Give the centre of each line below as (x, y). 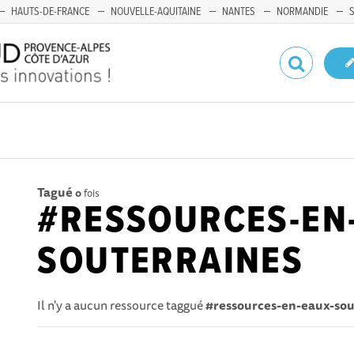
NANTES (239, 12)
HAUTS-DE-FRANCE (50, 12)
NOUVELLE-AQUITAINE (156, 12)
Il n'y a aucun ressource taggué (122, 305)
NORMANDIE (302, 12)
